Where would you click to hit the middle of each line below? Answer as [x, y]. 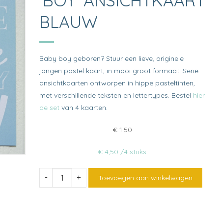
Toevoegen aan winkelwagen [146, 178]
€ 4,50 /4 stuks [123, 151]
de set [50, 107]
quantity [53, 210]
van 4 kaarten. [84, 107]
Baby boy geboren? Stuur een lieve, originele [112, 58]
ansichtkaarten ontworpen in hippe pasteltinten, [117, 83]
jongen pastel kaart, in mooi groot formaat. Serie [119, 70]
